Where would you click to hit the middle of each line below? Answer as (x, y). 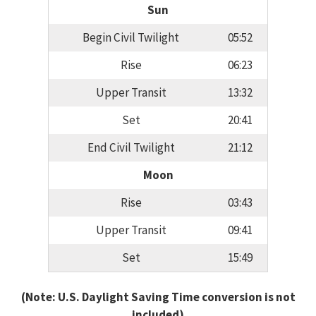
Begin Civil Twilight (131, 38)
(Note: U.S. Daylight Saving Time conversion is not (158, 297)
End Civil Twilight (131, 148)
